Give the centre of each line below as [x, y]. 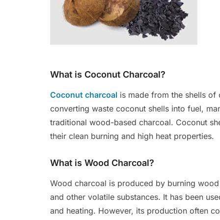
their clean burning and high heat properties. [132, 136]
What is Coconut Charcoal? [108, 74]
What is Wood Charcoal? [102, 163]
